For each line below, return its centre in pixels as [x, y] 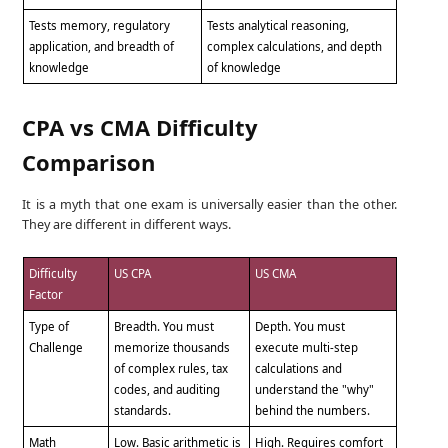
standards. [143, 411]
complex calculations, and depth [295, 46]
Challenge [56, 348]
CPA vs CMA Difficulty [140, 126]
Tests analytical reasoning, [278, 25]
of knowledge [244, 67]
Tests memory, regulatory [100, 25]
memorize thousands [172, 348]
